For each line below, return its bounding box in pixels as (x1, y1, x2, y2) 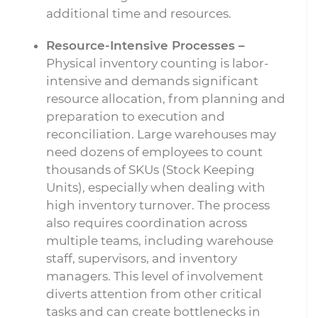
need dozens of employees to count (46, 145, 263, 159)
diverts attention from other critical (46, 287, 262, 301)
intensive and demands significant (46, 74, 258, 88)
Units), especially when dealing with (46, 180, 265, 194)
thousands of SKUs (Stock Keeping (46, 163, 255, 177)
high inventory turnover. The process (46, 198, 270, 212)
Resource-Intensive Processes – (46, 38, 245, 53)
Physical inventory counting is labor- (46, 56, 269, 70)
